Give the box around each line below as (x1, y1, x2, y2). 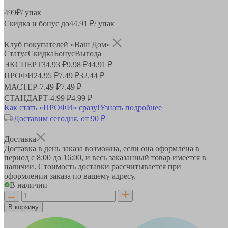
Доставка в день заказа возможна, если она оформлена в (4, 144, 199, 153)
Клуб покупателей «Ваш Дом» (4, 40, 112, 49)
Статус (4, 49, 28, 58)
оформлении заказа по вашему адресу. (4, 171, 136, 180)
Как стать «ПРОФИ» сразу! (4, 103, 100, 112)
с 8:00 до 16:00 (31, 153, 81, 162)
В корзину (8, 203, 39, 211)
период (4, 153, 31, 162)
